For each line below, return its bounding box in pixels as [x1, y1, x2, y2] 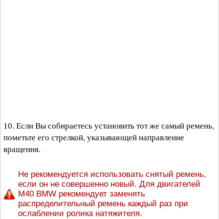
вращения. [3, 145, 41, 154]
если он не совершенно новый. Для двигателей [18, 179, 200, 189]
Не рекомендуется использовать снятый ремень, [18, 170, 206, 179]
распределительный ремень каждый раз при [18, 199, 188, 208]
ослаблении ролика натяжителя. [18, 209, 142, 218]
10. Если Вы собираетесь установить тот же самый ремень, [3, 121, 214, 131]
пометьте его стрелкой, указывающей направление [3, 133, 184, 142]
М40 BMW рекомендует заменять [18, 189, 145, 198]
